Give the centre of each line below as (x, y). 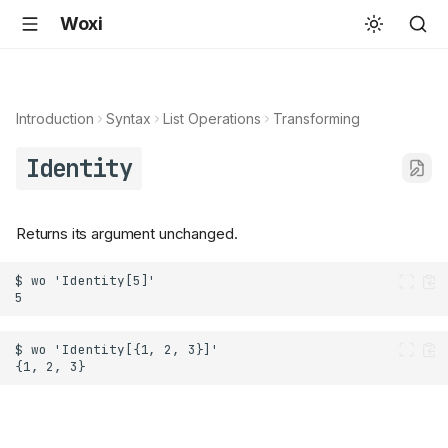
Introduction (55, 118)
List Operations (212, 118)
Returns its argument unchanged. (127, 234)
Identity (78, 168)
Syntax (128, 118)
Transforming (316, 118)
